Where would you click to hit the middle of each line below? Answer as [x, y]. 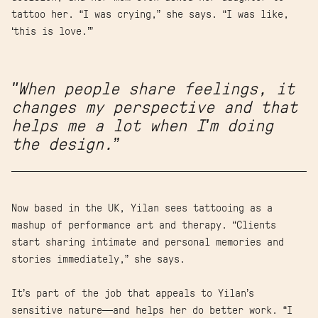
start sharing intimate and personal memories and [148, 242]
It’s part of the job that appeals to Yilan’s [133, 293]
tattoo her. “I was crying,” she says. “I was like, [150, 14]
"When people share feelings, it [153, 89]
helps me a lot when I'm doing [142, 126]
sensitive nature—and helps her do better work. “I [152, 310]
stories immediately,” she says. [101, 259]
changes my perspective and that [154, 108]
